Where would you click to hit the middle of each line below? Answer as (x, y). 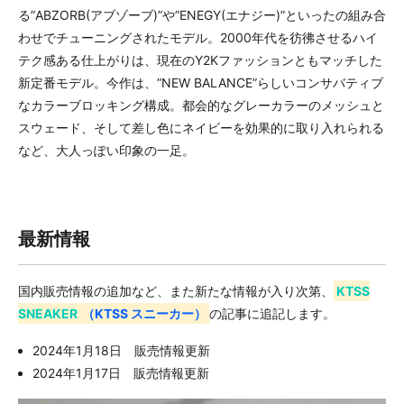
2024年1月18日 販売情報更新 (121, 350)
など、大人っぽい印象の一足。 (106, 150)
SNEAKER (48, 313)
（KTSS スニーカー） (145, 313)
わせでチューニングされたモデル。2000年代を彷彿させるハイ (198, 37)
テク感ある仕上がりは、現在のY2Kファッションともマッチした (200, 60)
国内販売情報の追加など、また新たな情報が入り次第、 (176, 291)
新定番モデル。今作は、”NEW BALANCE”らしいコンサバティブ (201, 83)
